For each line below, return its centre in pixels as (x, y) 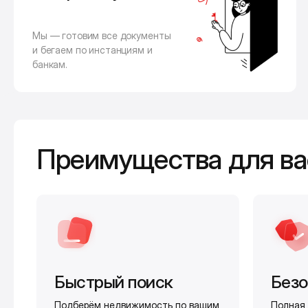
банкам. (50, 65)
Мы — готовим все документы (102, 36)
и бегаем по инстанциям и (92, 50)
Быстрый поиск (114, 282)
